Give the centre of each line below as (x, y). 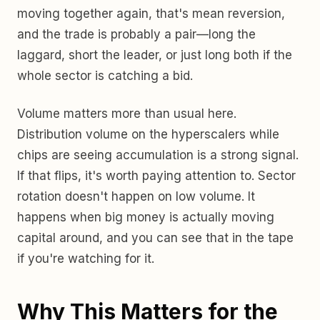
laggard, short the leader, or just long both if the (155, 55)
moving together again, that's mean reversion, (151, 14)
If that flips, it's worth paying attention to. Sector (156, 176)
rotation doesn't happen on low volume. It (136, 196)
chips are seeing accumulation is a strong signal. (158, 155)
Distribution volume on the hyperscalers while (148, 134)
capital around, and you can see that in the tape (155, 238)
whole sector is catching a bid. (105, 76)
